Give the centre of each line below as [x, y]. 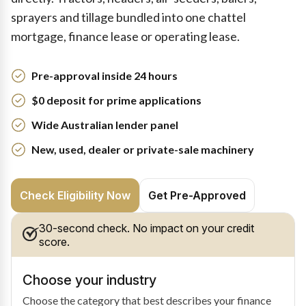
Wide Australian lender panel [105, 125]
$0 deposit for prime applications [116, 100]
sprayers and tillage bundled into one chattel [128, 17]
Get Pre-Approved [197, 195]
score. [54, 242]
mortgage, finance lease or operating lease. [125, 36]
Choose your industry [89, 280]
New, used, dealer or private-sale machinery [143, 149]
